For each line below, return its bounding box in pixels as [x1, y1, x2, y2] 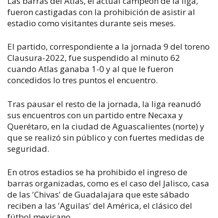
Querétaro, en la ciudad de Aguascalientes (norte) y [7, 120, 204, 132]
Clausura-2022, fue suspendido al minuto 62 [7, 52, 180, 63]
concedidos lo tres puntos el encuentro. [7, 74, 158, 86]
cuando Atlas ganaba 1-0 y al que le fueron [7, 63, 173, 74]
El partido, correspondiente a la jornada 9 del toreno [7, 41, 210, 52]
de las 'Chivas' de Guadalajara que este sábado [7, 189, 189, 200]
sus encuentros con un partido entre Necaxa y [7, 109, 183, 121]
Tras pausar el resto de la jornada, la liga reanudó [7, 98, 201, 109]
